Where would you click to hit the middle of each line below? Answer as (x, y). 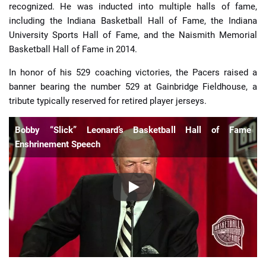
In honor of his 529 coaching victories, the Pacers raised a (133, 73)
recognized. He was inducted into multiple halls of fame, (133, 7)
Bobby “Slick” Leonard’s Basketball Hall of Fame (133, 130)
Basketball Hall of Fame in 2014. (73, 50)
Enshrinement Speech (58, 145)
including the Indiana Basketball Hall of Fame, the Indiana (133, 21)
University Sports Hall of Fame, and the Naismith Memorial (133, 35)
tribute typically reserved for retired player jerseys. (108, 101)
